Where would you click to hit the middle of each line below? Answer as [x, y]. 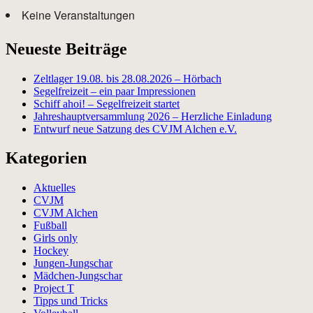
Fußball [50, 226]
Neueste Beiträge [66, 49]
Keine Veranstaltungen [78, 15]
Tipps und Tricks [71, 301]
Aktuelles [54, 188]
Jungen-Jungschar [73, 263]
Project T [54, 289]
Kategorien [46, 158]
